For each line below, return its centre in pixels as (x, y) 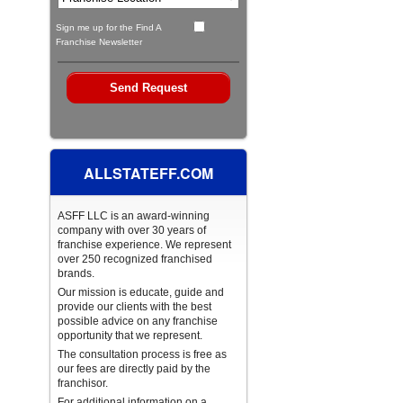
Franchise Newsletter (99, 42)
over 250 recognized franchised (135, 260)
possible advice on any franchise (138, 322)
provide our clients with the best (135, 307)
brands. (76, 274)
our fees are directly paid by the (134, 369)
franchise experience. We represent (145, 245)
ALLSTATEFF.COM (149, 174)
